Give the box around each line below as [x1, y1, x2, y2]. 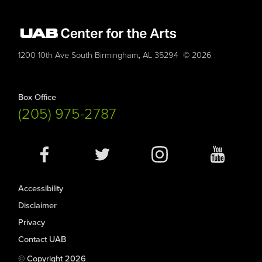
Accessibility [18, 183, 64, 194]
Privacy [18, 217, 46, 227]
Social [16, 153, 43, 166]
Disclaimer [18, 200, 57, 211]
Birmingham [95, 50, 139, 61]
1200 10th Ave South [18, 50, 93, 61]
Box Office [18, 92, 57, 102]
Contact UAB [18, 234, 67, 244]
